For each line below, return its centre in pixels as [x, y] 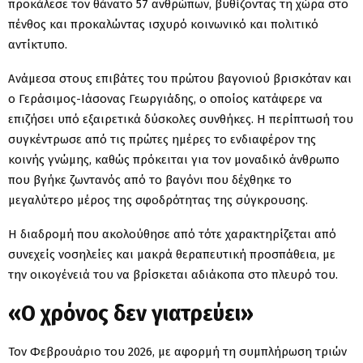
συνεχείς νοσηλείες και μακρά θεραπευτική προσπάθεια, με [172, 254]
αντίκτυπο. [38, 44]
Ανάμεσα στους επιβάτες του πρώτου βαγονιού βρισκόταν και [180, 78]
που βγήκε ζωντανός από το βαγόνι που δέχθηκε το [150, 179]
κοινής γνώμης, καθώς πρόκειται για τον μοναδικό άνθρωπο [174, 159]
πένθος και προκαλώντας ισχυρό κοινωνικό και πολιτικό [163, 24]
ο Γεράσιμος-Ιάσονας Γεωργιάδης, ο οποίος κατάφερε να [165, 98]
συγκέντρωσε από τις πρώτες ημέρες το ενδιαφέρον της [162, 139]
